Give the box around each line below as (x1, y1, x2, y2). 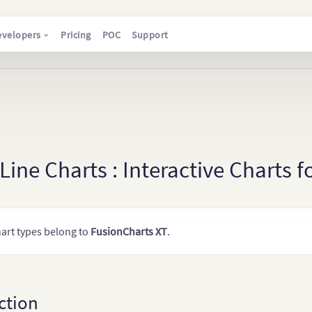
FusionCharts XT (91, 224, 167, 238)
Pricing (61, 29, 91, 41)
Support (132, 29, 169, 41)
